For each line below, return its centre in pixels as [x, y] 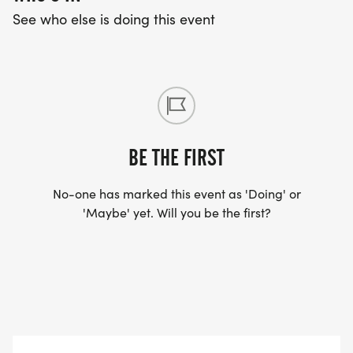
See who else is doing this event [114, 19]
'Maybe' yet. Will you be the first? [176, 213]
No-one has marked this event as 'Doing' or [176, 194]
